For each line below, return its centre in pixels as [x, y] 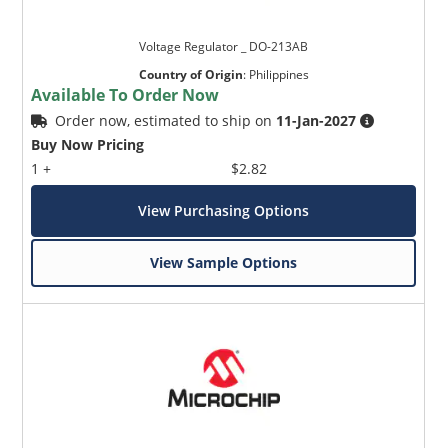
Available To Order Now [125, 94]
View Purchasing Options [224, 210]
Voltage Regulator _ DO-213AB [224, 46]
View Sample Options [224, 262]
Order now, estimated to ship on [166, 120]
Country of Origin [190, 74]
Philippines [278, 74]
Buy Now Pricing [88, 144]
